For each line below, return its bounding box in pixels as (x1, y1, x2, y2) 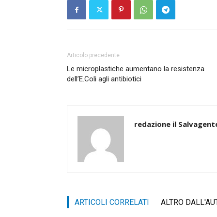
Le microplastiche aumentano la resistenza (67, 64, 204, 74)
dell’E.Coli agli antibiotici (67, 75, 141, 84)
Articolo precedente (67, 52, 120, 59)
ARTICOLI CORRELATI (75, 198, 149, 207)
